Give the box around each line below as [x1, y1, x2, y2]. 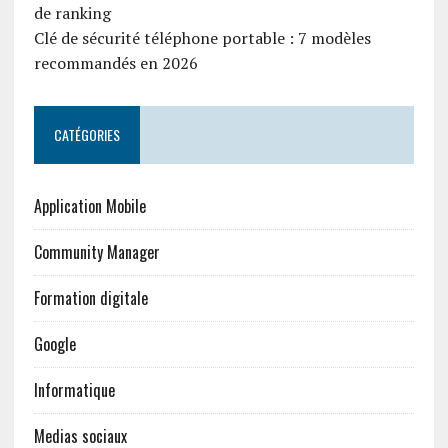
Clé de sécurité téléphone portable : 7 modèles [33, 26, 371, 49]
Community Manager [33, 239, 160, 264]
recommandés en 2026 [33, 51, 198, 74]
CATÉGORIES [53, 123, 120, 145]
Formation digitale [33, 285, 148, 310]
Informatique [33, 377, 115, 402]
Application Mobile [33, 193, 146, 218]
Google [33, 331, 76, 356]
